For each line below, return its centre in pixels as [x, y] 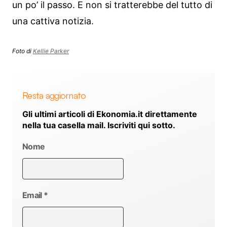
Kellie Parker [51, 51]
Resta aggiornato [54, 95]
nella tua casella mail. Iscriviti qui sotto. [99, 125]
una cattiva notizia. [53, 21]
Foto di [23, 51]
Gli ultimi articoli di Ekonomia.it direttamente [110, 114]
